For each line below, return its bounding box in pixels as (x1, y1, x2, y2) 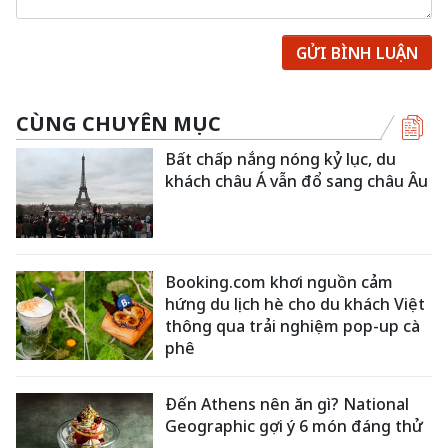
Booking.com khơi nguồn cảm (165, 270, 394, 293)
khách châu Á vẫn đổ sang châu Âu (165, 170, 429, 192)
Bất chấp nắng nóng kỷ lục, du (165, 148, 397, 170)
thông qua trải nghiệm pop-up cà (165, 314, 421, 337)
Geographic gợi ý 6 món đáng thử (165, 415, 424, 438)
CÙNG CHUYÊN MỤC (16, 110, 221, 137)
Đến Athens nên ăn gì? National (165, 393, 410, 416)
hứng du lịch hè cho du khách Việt (165, 292, 426, 315)
